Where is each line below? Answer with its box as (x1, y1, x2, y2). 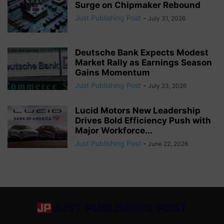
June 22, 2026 (148, 139, 188, 147)
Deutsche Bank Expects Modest (75, 47, 208, 57)
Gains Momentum (75, 67, 150, 77)
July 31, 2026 (148, 14, 185, 22)
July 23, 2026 (148, 81, 186, 89)
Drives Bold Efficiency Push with (75, 115, 211, 125)
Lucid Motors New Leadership (75, 105, 200, 115)
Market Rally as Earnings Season (75, 57, 212, 67)
